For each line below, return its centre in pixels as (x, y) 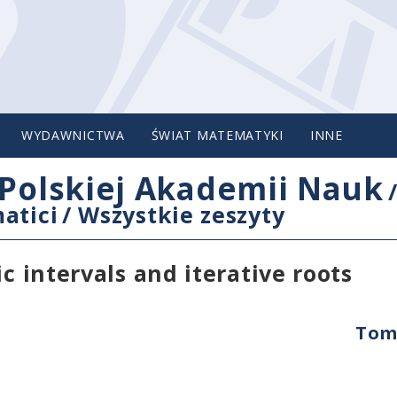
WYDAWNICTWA (73, 135)
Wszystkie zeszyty (182, 214)
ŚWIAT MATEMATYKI (217, 135)
